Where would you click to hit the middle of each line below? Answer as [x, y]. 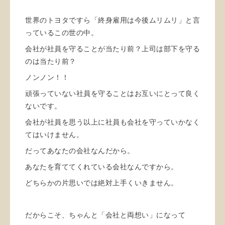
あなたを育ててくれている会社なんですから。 [102, 167]
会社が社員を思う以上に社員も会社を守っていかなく [113, 122]
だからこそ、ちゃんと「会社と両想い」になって [105, 215]
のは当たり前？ [51, 62]
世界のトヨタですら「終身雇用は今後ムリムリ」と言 [113, 20]
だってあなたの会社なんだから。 [80, 151]
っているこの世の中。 [62, 33]
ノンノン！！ [47, 78]
